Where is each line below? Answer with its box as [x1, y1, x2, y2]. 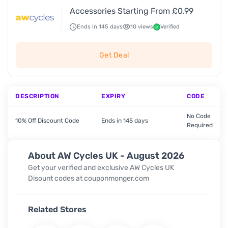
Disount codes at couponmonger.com [28, 174, 149, 183]
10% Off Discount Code [15, 117, 79, 124]
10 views [130, 23, 153, 30]
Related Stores [28, 204, 87, 214]
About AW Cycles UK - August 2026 [28, 150, 184, 161]
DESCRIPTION [15, 93, 60, 100]
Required [187, 122, 213, 129]
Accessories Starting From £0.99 [70, 6, 193, 16]
